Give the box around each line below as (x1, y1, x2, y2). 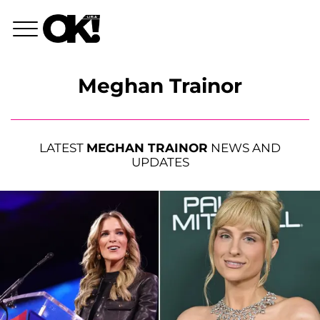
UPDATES (131, 155, 189, 170)
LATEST (39, 141, 86, 156)
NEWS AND (208, 141, 281, 156)
